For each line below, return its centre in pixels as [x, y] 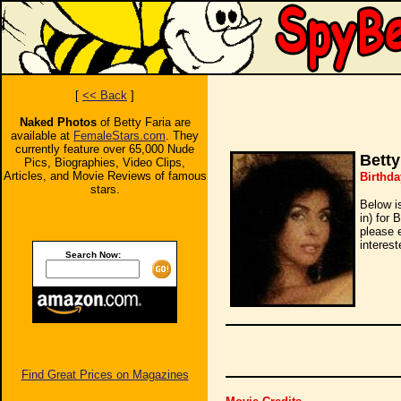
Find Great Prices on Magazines [105, 375]
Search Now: [93, 255]
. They [182, 136]
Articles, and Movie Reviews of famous [105, 176]
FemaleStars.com [119, 136]
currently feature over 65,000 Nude [105, 149]
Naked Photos [58, 122]
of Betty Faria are [143, 122]
